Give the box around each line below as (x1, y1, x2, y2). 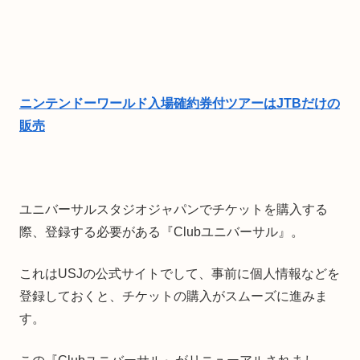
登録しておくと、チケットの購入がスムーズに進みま (19, 289, 328, 304)
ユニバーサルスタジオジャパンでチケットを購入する (19, 202, 328, 217)
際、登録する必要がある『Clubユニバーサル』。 (19, 225, 304, 239)
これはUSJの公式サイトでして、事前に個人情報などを (19, 267, 340, 281)
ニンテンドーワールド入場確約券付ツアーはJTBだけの (19, 96, 340, 111)
